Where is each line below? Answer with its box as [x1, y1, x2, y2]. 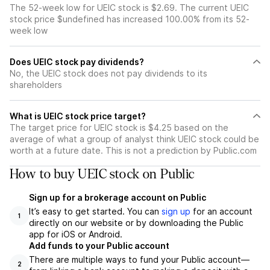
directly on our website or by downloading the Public [29, 218, 243, 228]
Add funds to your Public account [29, 240, 169, 251]
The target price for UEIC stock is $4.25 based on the [10, 122, 228, 133]
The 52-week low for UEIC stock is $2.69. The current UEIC [10, 2, 249, 13]
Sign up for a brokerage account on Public [29, 192, 206, 202]
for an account [190, 206, 253, 216]
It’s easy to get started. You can [29, 206, 162, 216]
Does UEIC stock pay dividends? [10, 57, 144, 67]
